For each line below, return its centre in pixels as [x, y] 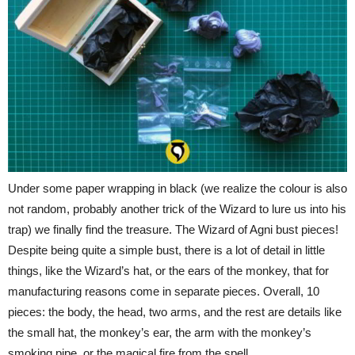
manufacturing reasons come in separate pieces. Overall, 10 [164, 292]
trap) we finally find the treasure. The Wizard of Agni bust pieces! [173, 230]
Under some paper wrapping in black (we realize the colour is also [177, 189]
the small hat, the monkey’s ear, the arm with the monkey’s [160, 333]
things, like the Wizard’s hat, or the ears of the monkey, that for [168, 271]
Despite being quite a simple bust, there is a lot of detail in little [166, 250]
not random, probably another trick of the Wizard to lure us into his [177, 209]
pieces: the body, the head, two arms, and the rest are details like [175, 312]
